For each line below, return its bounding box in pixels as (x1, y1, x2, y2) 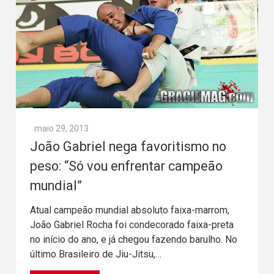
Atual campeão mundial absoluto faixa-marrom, (30, 204, 229, 217)
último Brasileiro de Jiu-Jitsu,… (30, 248, 161, 261)
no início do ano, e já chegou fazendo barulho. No (30, 234, 237, 246)
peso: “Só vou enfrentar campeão (30, 158, 223, 174)
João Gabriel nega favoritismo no (30, 139, 226, 155)
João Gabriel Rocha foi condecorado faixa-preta (30, 219, 234, 231)
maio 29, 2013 (34, 124, 89, 134)
